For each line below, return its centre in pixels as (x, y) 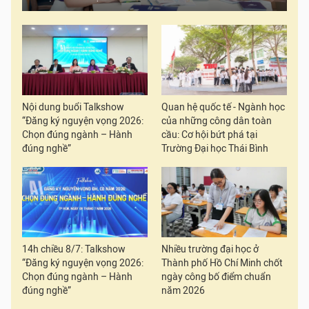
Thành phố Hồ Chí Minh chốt (222, 263)
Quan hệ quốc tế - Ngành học (223, 107)
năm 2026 (183, 291)
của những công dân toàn (217, 121)
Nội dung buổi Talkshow (73, 107)
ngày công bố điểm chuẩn (216, 277)
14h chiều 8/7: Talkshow (74, 250)
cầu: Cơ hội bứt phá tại (209, 134)
